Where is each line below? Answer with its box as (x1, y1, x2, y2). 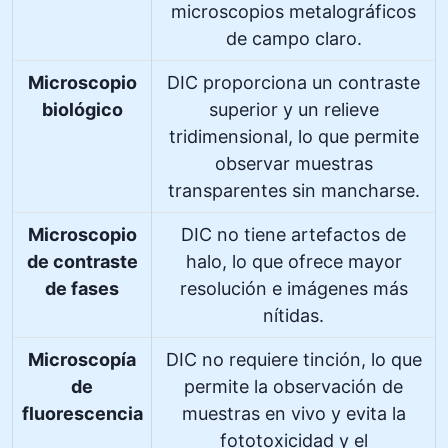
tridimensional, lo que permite (168, 125, 419, 147)
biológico (41, 98, 123, 120)
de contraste (26, 250, 138, 272)
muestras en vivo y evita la (181, 402, 406, 424)
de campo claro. (225, 27, 362, 49)
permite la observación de (184, 375, 403, 397)
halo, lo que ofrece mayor (185, 250, 402, 272)
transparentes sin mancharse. (167, 179, 420, 201)
